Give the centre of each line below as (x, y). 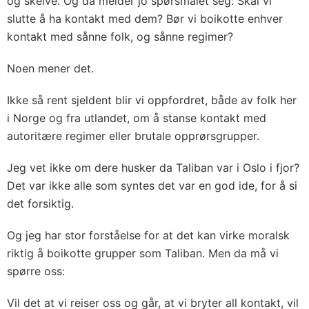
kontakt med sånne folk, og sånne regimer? (120, 36)
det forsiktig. (40, 203)
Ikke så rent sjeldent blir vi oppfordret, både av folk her (152, 100)
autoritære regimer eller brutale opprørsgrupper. (133, 136)
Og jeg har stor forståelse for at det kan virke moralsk (148, 235)
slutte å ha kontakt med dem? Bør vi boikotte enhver (145, 18)
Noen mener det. (50, 68)
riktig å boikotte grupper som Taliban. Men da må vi (143, 253)
